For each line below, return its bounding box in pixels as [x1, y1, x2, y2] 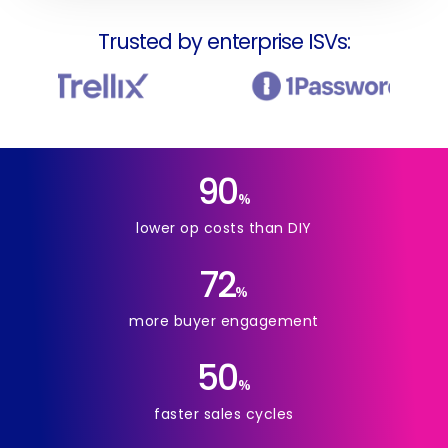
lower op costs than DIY [136, 217, 312, 238]
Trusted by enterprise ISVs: [98, 27, 350, 57]
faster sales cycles [154, 403, 294, 424]
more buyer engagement [129, 310, 319, 331]
